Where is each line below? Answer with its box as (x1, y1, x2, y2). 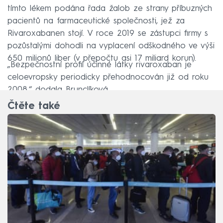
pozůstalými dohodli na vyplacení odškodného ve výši (7, 41, 215, 50)
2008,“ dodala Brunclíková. (7, 85, 110, 94)
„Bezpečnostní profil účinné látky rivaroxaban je (7, 60, 192, 69)
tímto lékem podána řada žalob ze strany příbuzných (7, 4, 212, 13)
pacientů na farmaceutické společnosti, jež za (7, 16, 185, 25)
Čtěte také (7, 101, 60, 111)
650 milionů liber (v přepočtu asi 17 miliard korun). (7, 54, 196, 63)
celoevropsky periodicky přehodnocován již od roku (7, 73, 209, 82)
